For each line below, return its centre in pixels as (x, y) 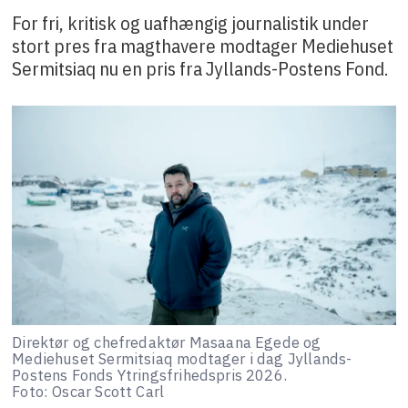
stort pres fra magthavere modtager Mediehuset (203, 45)
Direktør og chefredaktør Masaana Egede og (167, 342)
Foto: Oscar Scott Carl (88, 391)
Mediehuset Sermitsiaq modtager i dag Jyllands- (182, 358)
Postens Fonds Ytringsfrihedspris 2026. (150, 375)
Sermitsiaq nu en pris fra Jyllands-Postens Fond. (201, 68)
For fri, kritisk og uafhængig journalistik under (191, 22)
